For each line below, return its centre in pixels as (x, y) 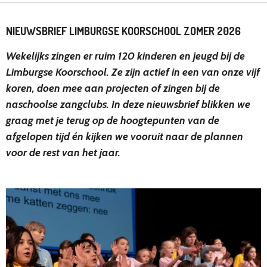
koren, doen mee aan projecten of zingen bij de (113, 89)
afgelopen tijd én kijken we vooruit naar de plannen (125, 137)
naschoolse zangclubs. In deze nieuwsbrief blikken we (128, 105)
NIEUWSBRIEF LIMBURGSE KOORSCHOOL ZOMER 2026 (123, 31)
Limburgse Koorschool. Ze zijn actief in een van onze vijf (133, 72)
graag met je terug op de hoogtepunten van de (113, 121)
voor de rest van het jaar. (63, 153)
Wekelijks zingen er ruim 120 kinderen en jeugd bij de (125, 56)
